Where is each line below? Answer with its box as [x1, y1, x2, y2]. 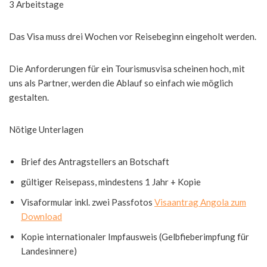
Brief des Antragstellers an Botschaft [21, 156, 169, 167]
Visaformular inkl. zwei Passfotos [21, 197, 154, 207]
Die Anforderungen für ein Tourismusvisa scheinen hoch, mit [9, 63, 245, 74]
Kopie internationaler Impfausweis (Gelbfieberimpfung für [21, 231, 249, 242]
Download [21, 211, 62, 222]
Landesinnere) [21, 246, 77, 256]
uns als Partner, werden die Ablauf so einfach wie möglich [9, 77, 233, 88]
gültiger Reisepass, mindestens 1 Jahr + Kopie [21, 176, 201, 187]
